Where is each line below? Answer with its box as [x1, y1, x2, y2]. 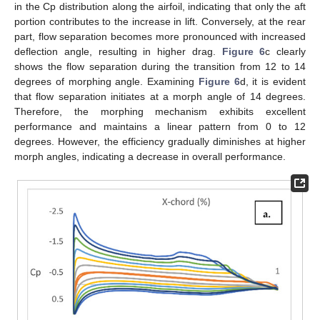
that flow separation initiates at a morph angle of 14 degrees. [14, 90, 306, 102]
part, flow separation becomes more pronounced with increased [14, 30, 306, 42]
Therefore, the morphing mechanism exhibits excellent [14, 105, 306, 117]
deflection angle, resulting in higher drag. [14, 45, 222, 57]
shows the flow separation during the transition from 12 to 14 [14, 60, 306, 72]
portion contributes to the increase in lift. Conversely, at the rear [14, 15, 306, 27]
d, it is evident [239, 75, 306, 87]
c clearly [265, 45, 306, 57]
